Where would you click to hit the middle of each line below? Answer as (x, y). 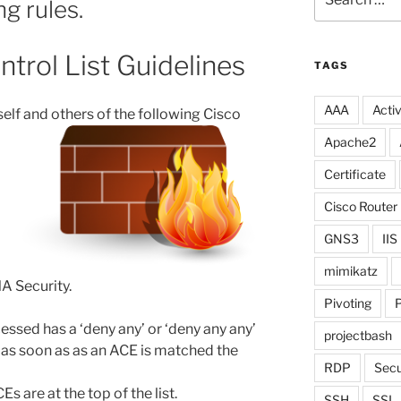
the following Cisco (176, 115)
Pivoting (347, 303)
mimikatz (350, 270)
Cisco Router (360, 206)
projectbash (358, 335)
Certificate (354, 174)
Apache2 (350, 141)
